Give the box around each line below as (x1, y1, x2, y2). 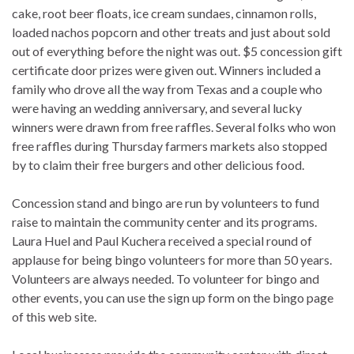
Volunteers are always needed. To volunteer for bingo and (12, 271, 319, 287)
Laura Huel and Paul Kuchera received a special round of (12, 233, 312, 249)
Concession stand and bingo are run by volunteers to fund (12, 195, 319, 211)
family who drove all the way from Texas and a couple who (12, 81, 322, 97)
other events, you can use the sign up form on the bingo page (12, 290, 333, 306)
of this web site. (12, 309, 96, 325)
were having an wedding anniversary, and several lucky (12, 100, 302, 116)
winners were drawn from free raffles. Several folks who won (12, 119, 336, 135)
